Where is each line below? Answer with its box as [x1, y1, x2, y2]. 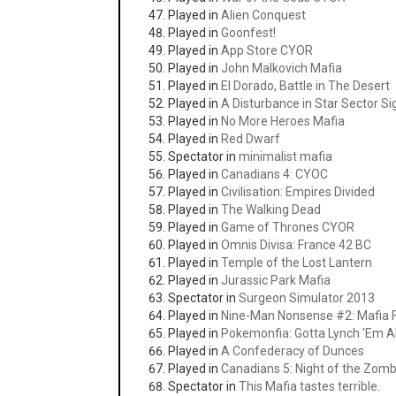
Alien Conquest [221, 8, 307, 22]
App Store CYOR [221, 43, 314, 57]
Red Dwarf [221, 132, 281, 146]
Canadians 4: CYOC [221, 167, 329, 181]
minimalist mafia [239, 149, 333, 164]
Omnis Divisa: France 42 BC [221, 238, 372, 252]
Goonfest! [221, 26, 277, 40]
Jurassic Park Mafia [221, 273, 331, 287]
